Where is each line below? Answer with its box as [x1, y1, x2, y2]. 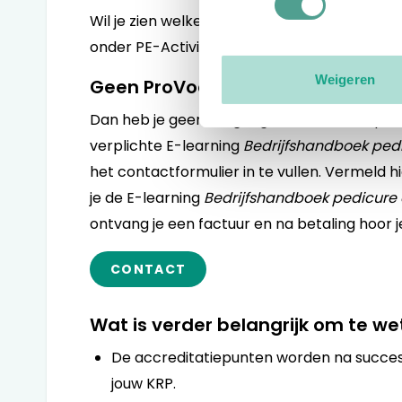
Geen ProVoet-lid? [90, 74, 258, 100]
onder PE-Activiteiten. [90, 37, 244, 57]
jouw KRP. [111, 373, 176, 394]
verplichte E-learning [90, 135, 243, 156]
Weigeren [315, 72, 375, 88]
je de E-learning [90, 188, 204, 208]
